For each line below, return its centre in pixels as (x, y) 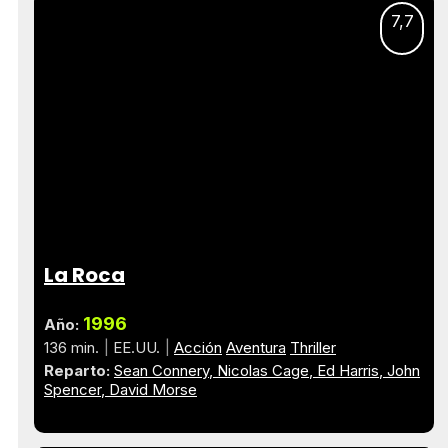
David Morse (153, 389)
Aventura (256, 347)
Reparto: (77, 370)
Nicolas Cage (263, 370)
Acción (198, 347)
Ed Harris (348, 370)
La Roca (84, 274)
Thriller (313, 347)
